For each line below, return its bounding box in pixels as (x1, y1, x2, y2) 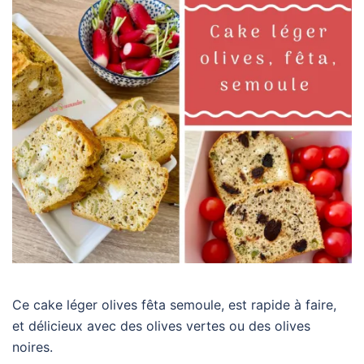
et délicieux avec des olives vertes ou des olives (12, 318, 310, 335)
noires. (12, 339, 53, 356)
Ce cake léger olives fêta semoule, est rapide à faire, (12, 297, 336, 314)
